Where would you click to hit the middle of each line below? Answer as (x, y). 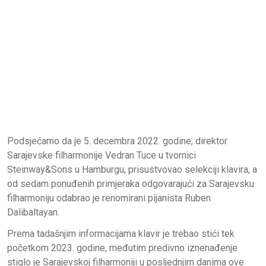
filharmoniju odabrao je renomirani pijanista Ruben (109, 198)
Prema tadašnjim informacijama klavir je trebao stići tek (121, 234)
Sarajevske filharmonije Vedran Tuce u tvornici (102, 156)
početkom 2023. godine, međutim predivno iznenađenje (122, 248)
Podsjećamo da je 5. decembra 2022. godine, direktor (117, 141)
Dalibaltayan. (33, 213)
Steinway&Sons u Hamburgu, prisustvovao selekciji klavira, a (132, 170)
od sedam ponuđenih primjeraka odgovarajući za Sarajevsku (131, 184)
